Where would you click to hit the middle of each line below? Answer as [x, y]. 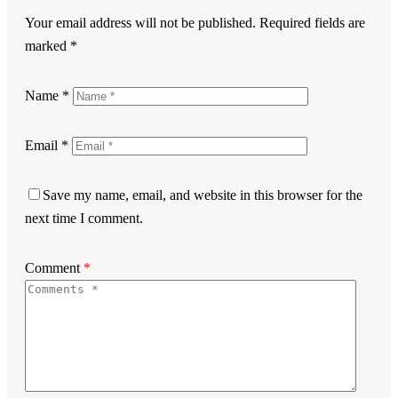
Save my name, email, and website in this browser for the [203, 195]
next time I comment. [84, 219]
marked [48, 46]
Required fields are [310, 23]
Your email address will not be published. [140, 23]
